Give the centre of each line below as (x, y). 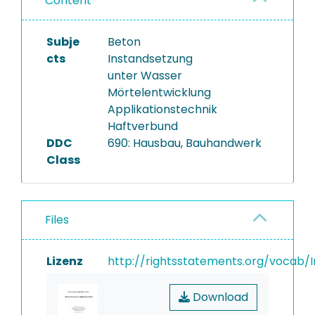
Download (219, 297)
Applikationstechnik (162, 109)
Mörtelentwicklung (159, 92)
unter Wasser (144, 76)
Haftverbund (142, 126)
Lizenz (65, 261)
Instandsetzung (150, 59)
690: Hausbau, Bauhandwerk (184, 143)
